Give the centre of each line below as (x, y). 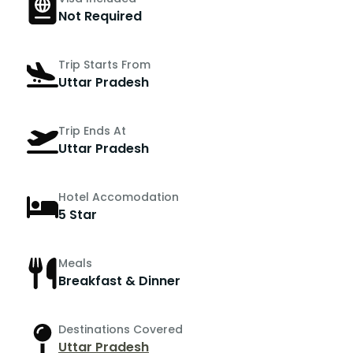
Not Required (100, 17)
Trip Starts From (104, 65)
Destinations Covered (121, 330)
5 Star (78, 215)
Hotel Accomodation (119, 197)
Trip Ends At (92, 131)
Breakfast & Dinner (119, 281)
